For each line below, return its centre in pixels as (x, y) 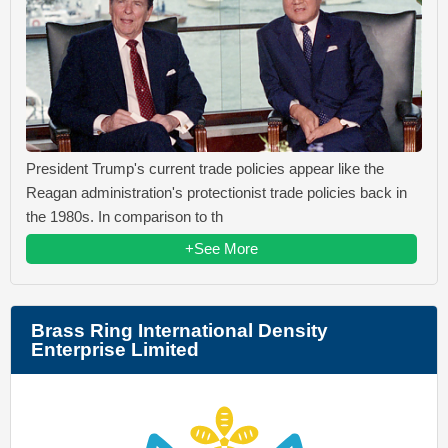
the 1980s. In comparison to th (124, 216)
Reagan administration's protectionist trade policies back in (216, 192)
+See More (221, 248)
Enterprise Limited (115, 349)
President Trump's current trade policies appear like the (205, 168)
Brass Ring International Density (179, 330)
